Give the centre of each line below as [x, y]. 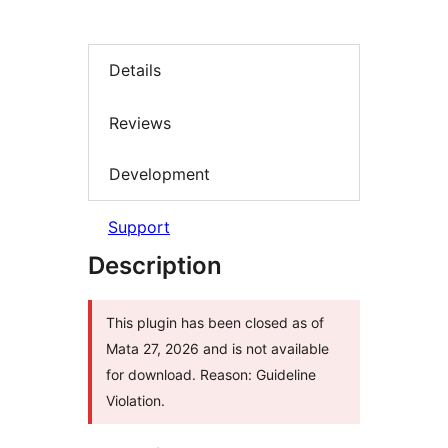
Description [155, 265]
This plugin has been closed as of [215, 322]
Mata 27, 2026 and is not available [217, 348]
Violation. [135, 400]
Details [135, 70]
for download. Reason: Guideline [211, 374]
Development [159, 174]
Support [139, 226]
